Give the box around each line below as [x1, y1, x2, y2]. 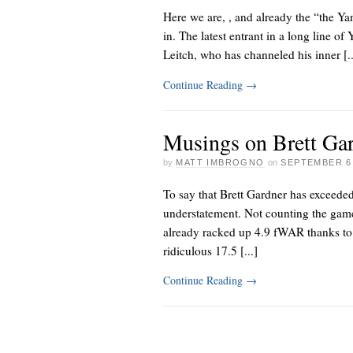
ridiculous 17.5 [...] [163, 243, 258, 259]
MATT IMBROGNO [176, 157, 265, 167]
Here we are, [163, 9, 229, 25]
